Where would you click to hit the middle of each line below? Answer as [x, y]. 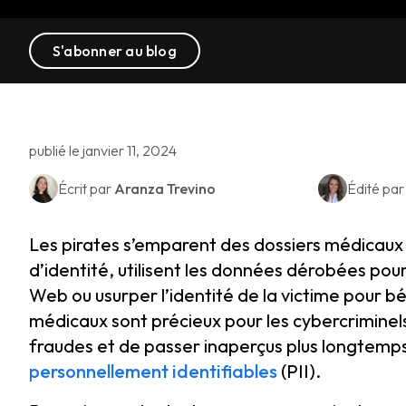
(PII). [299, 371]
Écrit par [86, 188]
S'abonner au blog [115, 51]
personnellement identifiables [153, 371]
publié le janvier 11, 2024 [103, 150]
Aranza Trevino [165, 188]
